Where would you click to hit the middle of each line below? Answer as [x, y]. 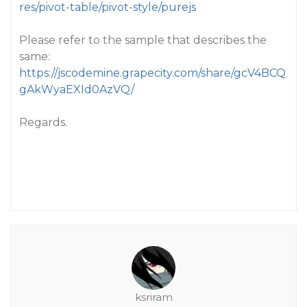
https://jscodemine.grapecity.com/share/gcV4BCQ [152, 73]
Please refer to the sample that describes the [143, 40]
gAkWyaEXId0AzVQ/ [77, 89]
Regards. [43, 122]
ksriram [153, 297]
